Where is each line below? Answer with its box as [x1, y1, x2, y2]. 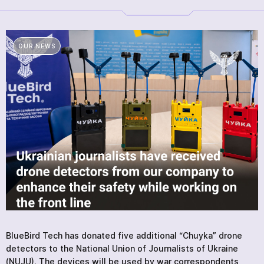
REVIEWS [45, 79, 138, 101]
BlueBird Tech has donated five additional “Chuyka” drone [6, 230, 242, 240]
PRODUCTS [45, 2, 156, 25]
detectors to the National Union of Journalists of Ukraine [6, 243, 238, 253]
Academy [106, 151, 145, 162]
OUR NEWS [18, 42, 55, 49]
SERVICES [45, 22, 143, 44]
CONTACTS [45, 98, 154, 120]
